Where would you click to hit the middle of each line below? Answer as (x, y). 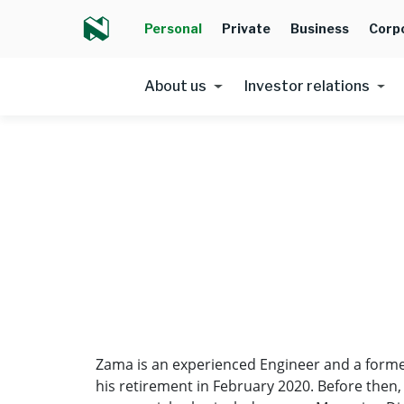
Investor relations (307, 86)
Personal (173, 28)
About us (175, 86)
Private (246, 28)
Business (320, 28)
